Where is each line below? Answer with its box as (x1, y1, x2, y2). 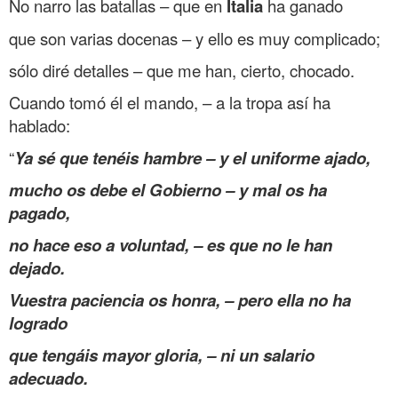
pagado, (9, 200, 70, 225)
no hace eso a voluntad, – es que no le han (9, 232, 332, 257)
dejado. (9, 255, 65, 280)
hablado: (9, 113, 70, 137)
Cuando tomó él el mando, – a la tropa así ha (9, 90, 330, 114)
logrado (9, 310, 68, 335)
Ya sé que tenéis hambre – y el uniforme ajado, (14, 145, 370, 170)
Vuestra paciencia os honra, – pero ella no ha (9, 287, 351, 312)
